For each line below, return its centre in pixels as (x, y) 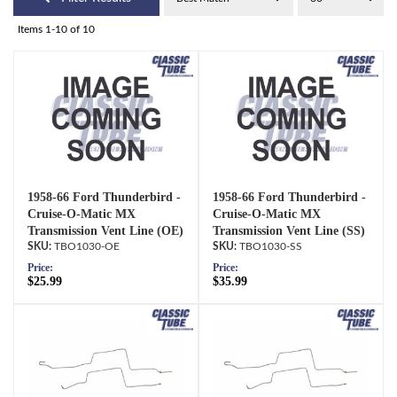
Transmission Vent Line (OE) (105, 231)
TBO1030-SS (271, 247)
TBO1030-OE (87, 247)
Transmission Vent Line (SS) (289, 231)
